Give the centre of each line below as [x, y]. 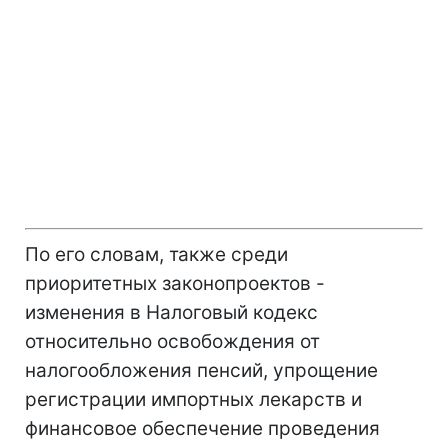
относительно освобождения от [172, 341]
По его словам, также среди [156, 254]
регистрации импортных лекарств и [193, 399]
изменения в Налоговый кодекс [171, 312]
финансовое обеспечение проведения [202, 428]
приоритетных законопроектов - [175, 283]
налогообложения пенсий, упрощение [201, 370]
